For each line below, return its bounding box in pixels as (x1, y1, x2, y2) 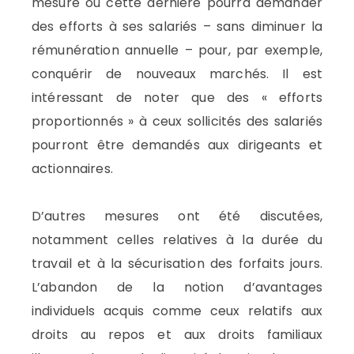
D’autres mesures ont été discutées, (31, 207, 323, 226)
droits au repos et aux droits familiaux (31, 326, 323, 345)
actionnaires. (31, 160, 113, 179)
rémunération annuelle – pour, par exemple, (31, 41, 323, 60)
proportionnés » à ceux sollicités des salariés (31, 112, 323, 131)
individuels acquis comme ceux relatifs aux (31, 302, 323, 321)
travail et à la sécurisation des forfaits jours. (31, 254, 323, 273)
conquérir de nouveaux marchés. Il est (31, 65, 323, 84)
